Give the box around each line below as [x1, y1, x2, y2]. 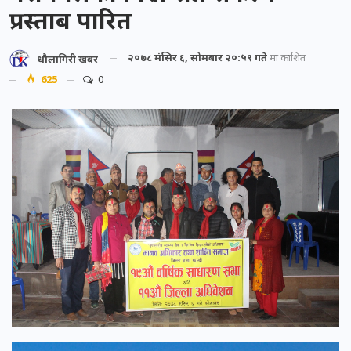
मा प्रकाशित [267, 50, 306, 65]
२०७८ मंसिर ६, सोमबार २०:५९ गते [128, 50, 267, 65]
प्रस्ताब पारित [9, 4, 132, 37]
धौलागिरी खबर [37, 51, 98, 66]
